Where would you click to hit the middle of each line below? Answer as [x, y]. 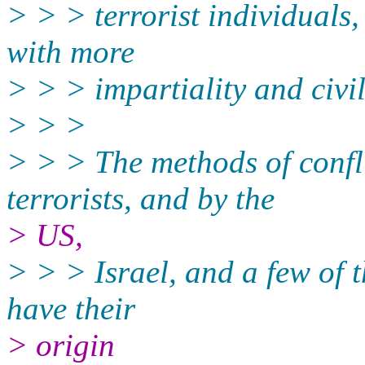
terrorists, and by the [141, 198]
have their [71, 308]
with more [70, 51]
